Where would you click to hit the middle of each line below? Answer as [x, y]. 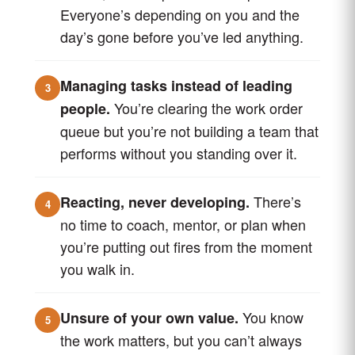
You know [271, 317]
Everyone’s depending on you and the [180, 14]
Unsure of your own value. [149, 318]
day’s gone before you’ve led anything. [182, 36]
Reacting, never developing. [155, 202]
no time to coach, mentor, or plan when [183, 224]
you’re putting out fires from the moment [186, 246]
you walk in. [97, 269]
